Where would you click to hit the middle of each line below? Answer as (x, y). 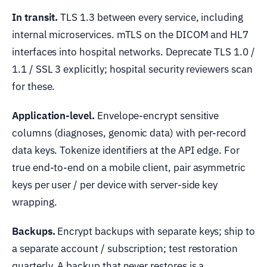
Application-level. (53, 115)
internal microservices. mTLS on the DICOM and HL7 (131, 34)
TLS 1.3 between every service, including (150, 17)
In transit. (35, 17)
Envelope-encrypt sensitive (157, 115)
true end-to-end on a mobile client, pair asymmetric (129, 167)
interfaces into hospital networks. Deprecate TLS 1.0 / (133, 52)
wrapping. (35, 202)
